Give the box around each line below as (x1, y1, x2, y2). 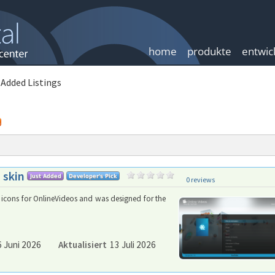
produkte (187, 44, 231, 58)
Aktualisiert (58, 239, 107, 250)
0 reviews (186, 175, 215, 184)
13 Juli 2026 (110, 239, 157, 250)
